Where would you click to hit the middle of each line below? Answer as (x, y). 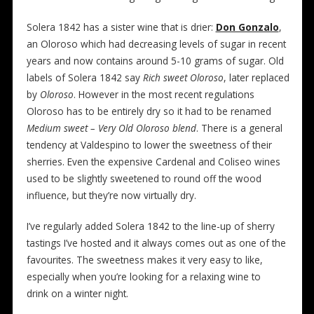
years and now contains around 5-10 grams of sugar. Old (155, 61)
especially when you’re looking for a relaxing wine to (143, 277)
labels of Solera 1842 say (84, 78)
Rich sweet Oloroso (183, 78)
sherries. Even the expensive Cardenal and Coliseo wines (153, 162)
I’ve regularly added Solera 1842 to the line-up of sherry (150, 226)
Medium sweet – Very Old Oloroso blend (111, 128)
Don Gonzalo (247, 27)
